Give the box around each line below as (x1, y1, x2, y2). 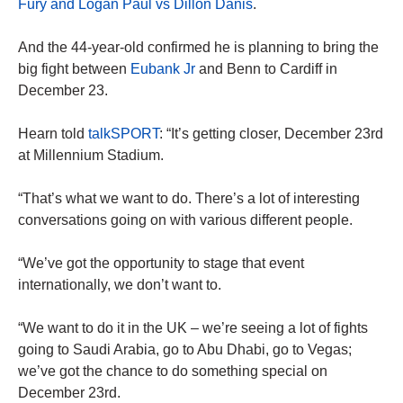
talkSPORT (88, 126, 159, 142)
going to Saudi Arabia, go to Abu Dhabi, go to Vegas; (18, 342, 352, 358)
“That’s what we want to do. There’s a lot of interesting (18, 191, 360, 207)
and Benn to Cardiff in (195, 61, 337, 77)
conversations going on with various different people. (18, 212, 353, 228)
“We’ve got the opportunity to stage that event (18, 255, 304, 272)
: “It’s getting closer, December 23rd (159, 126, 383, 142)
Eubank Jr (130, 61, 195, 77)
